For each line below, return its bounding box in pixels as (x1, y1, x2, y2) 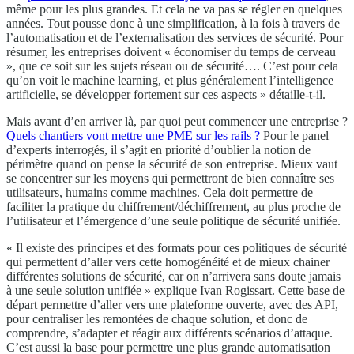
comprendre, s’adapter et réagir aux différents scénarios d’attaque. (6, 326, 333, 341)
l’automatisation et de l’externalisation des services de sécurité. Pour (6, 31, 343, 45)
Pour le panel (260, 129, 329, 143)
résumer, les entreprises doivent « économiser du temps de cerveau (6, 45, 336, 59)
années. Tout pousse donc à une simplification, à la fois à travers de (6, 17, 340, 31)
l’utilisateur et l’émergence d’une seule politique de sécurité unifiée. (6, 214, 341, 228)
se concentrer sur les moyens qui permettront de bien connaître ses (6, 171, 334, 186)
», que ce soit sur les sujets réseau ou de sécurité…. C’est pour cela (6, 59, 338, 73)
